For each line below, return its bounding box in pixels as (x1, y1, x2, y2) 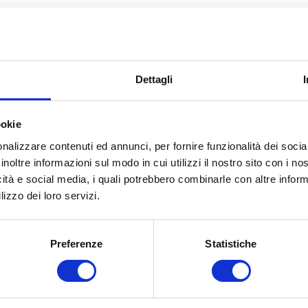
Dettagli (135, 73, 173, 85)
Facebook (222, 82, 265, 94)
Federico (115, 249, 184, 268)
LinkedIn (252, 82, 292, 94)
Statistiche (205, 237, 257, 250)
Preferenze (49, 237, 103, 250)
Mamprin (114, 267, 185, 286)
